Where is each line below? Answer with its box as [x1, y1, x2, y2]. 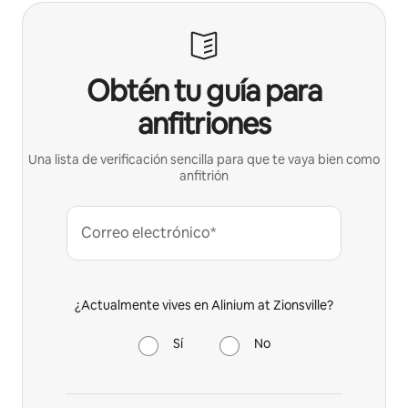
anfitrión [179, 167, 229, 184]
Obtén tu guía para [87, 71, 321, 109]
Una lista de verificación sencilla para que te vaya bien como [28, 150, 380, 168]
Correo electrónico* [81, 222, 216, 242]
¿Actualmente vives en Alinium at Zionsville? [75, 296, 333, 313]
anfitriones [138, 104, 270, 142]
